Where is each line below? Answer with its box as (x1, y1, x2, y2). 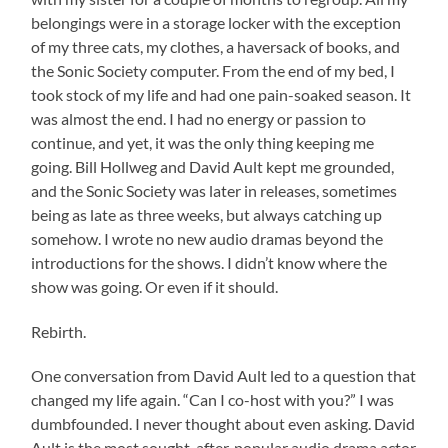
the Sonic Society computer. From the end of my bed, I (31, 60, 396, 80)
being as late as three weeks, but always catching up (31, 204, 383, 224)
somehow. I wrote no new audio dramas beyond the (31, 228, 384, 248)
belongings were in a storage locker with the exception (31, 12, 402, 32)
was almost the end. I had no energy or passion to (31, 108, 367, 128)
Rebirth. (31, 321, 87, 341)
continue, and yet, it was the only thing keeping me (31, 132, 375, 152)
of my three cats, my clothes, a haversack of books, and (31, 36, 401, 56)
